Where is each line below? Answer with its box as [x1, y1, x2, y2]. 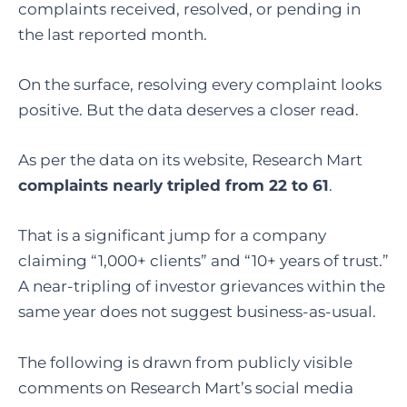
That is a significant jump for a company [18, 226, 326, 245]
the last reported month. [18, 25, 207, 44]
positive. [18, 101, 86, 120]
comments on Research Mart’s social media [18, 378, 353, 397]
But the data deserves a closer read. [86, 101, 359, 120]
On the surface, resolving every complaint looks [18, 75, 382, 94]
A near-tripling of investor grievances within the [18, 277, 385, 296]
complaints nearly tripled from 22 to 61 [18, 176, 329, 195]
